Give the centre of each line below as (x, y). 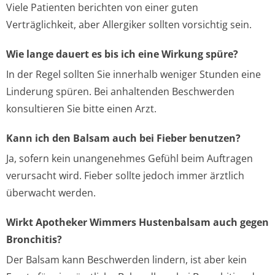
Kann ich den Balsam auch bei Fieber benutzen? (123, 138)
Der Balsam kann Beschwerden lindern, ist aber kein (126, 260)
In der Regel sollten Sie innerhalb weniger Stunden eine (134, 74)
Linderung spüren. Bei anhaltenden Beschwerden (120, 91)
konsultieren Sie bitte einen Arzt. (81, 109)
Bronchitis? (34, 239)
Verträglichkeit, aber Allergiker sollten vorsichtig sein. (129, 25)
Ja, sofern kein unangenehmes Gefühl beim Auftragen (130, 158)
